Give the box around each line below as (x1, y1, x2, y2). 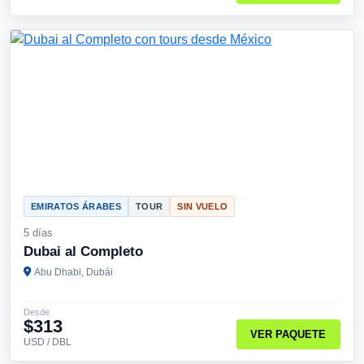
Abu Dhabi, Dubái (34, 266, 113, 278)
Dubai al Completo (24, 244, 143, 259)
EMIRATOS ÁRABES (31, 201, 121, 211)
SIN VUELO (177, 201, 228, 211)
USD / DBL (24, 337, 71, 347)
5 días (24, 227, 53, 239)
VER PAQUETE (250, 328, 327, 341)
